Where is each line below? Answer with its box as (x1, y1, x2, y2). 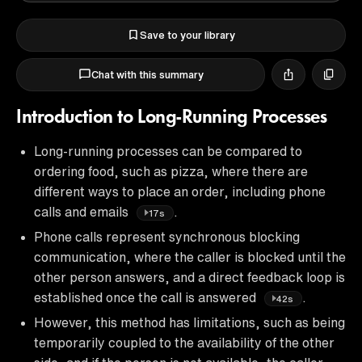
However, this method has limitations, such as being (34, 315, 345, 329)
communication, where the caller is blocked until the (34, 250, 346, 263)
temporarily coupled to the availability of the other (34, 335, 335, 349)
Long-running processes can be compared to (34, 144, 302, 158)
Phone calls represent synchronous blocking (34, 229, 300, 243)
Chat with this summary (90, 69, 204, 80)
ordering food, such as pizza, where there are (34, 164, 308, 178)
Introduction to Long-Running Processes (16, 107, 327, 128)
